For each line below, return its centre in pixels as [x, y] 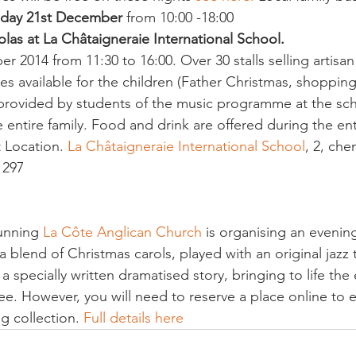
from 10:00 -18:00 [178, 17]
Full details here [133, 318]
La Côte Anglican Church [124, 232]
